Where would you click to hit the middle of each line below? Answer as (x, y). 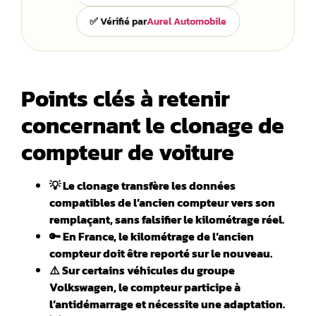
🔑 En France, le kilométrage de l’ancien (152, 237)
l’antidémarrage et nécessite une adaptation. (167, 304)
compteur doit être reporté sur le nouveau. (161, 254)
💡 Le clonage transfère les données (142, 186)
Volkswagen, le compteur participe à (145, 287)
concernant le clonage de (153, 126)
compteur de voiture (128, 153)
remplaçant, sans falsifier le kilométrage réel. (167, 220)
